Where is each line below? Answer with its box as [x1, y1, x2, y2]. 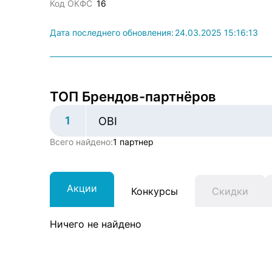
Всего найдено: [50, 137, 113, 147]
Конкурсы [131, 185, 178, 197]
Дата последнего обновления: [50, 27, 174, 38]
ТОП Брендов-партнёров [50, 89, 216, 104]
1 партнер [113, 137, 154, 147]
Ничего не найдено [50, 218, 141, 230]
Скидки [212, 185, 248, 197]
